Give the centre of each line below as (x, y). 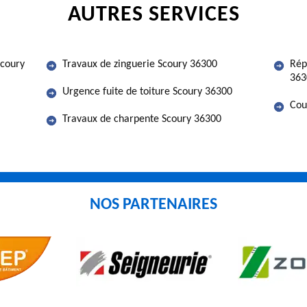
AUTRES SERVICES (153, 15)
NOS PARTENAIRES (153, 205)
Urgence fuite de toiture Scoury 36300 (147, 92)
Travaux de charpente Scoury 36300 (142, 119)
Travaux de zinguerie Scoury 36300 (140, 64)
